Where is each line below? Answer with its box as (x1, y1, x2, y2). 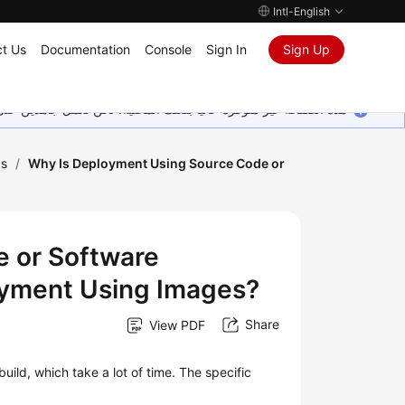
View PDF (148, 316, 205, 333)
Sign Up (282, 42, 330, 57)
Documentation (40, 42, 130, 57)
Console (144, 42, 192, 57)
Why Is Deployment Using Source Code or (28, 155, 286, 171)
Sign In (205, 42, 247, 57)
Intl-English (272, 5, 330, 18)
